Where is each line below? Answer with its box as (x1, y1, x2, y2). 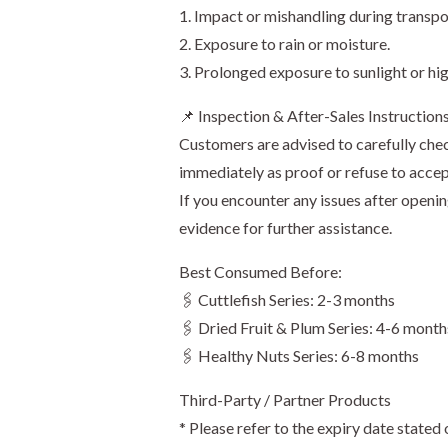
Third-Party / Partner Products (178, 389, 391, 409)
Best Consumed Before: (178, 261, 342, 281)
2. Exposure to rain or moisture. (178, 33, 390, 53)
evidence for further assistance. (178, 217, 392, 237)
